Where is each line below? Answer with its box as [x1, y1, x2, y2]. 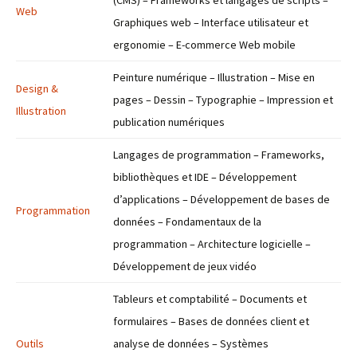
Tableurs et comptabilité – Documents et [113, 292, 307, 306]
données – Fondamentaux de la [113, 214, 261, 229]
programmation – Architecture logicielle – [113, 237, 311, 251]
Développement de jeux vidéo [113, 259, 257, 273]
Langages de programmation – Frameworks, [113, 147, 324, 162]
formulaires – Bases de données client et [113, 314, 309, 328]
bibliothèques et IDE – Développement [113, 170, 296, 184]
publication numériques [113, 115, 225, 129]
